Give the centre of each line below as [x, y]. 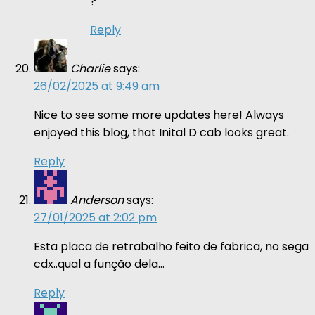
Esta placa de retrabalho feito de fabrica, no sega [171, 246]
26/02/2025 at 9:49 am [97, 86]
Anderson [97, 200]
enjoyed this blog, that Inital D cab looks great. [161, 132]
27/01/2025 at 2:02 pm [95, 217]
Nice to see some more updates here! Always [159, 115]
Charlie [90, 68]
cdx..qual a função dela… [99, 264]
